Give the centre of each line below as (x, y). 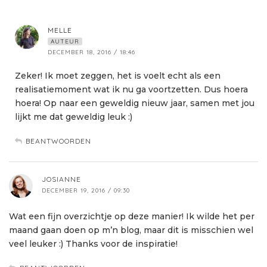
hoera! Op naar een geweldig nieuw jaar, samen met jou (135, 103)
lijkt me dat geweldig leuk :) (74, 117)
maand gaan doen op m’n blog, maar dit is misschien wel (131, 230)
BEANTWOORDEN (58, 141)
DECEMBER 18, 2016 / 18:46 (91, 52)
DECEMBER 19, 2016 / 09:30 (86, 191)
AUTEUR (65, 42)
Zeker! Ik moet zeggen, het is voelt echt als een (118, 76)
